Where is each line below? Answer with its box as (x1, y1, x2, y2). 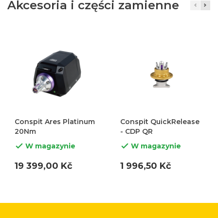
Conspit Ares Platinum (15, 117, 95, 126)
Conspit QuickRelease (120, 117, 200, 126)
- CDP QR (120, 127, 153, 136)
